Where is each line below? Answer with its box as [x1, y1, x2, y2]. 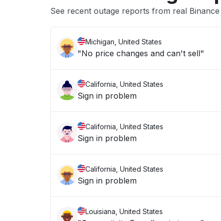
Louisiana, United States [85, 207, 163, 216]
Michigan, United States [85, 37, 162, 46]
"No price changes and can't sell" [77, 48, 204, 58]
